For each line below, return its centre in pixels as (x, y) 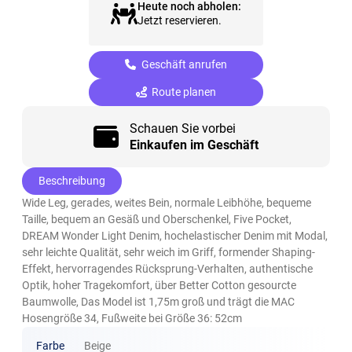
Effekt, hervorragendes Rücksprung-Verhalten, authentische (168, 269)
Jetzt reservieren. (179, 20)
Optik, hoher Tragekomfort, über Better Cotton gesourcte (159, 286)
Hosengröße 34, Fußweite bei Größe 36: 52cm (132, 319)
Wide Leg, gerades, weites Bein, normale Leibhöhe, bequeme (167, 203)
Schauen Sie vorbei (182, 129)
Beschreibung (72, 181)
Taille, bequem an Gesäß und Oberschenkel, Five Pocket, (157, 220)
